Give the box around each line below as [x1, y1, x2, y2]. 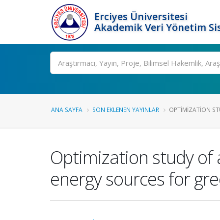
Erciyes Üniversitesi [94, 10, 188, 23]
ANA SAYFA [51, 106, 82, 113]
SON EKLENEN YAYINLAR [92, 106, 159, 113]
